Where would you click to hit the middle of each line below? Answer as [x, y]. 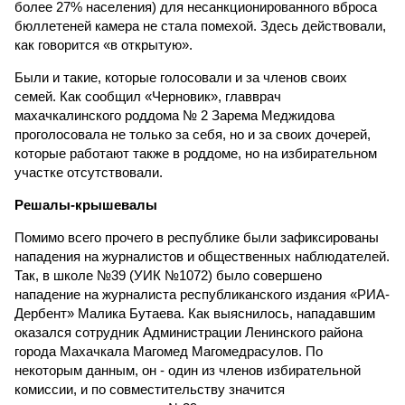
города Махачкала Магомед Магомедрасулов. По [169, 351]
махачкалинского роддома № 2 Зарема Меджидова [174, 115]
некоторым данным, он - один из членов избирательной [188, 370]
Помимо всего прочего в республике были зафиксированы [197, 237]
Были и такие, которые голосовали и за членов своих [181, 77]
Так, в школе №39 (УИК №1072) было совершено [168, 275]
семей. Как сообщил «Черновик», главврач [148, 96]
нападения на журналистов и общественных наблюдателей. [202, 256]
